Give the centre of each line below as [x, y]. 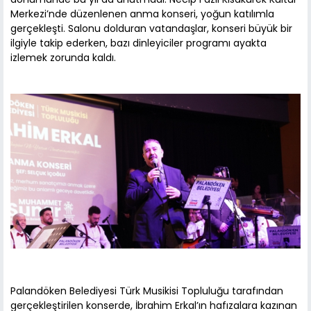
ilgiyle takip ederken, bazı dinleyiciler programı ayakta [138, 43]
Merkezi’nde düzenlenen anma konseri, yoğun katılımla [142, 14]
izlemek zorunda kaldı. [63, 57]
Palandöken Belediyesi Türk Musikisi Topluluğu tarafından [147, 291]
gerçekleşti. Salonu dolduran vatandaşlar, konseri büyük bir [151, 28]
